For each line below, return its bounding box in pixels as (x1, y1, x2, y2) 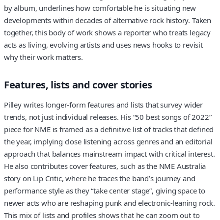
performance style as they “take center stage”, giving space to (4, 186, 206, 196)
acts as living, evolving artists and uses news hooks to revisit (4, 39, 203, 50)
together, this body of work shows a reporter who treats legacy (4, 27, 211, 37)
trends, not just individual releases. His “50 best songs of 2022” (4, 112, 212, 122)
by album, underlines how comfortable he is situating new (4, 2, 196, 13)
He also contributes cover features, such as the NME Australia (4, 161, 206, 171)
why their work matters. (4, 52, 83, 62)
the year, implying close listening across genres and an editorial (4, 137, 213, 147)
